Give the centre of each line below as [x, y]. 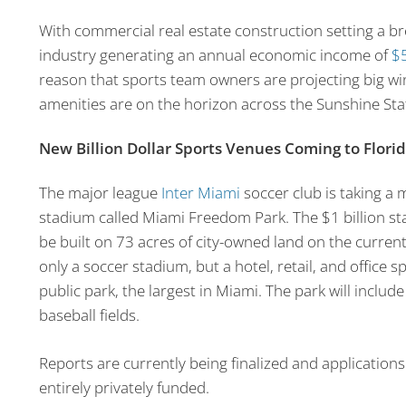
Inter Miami [200, 193]
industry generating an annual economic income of [215, 55]
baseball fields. [89, 315]
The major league [100, 193]
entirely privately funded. [124, 387]
